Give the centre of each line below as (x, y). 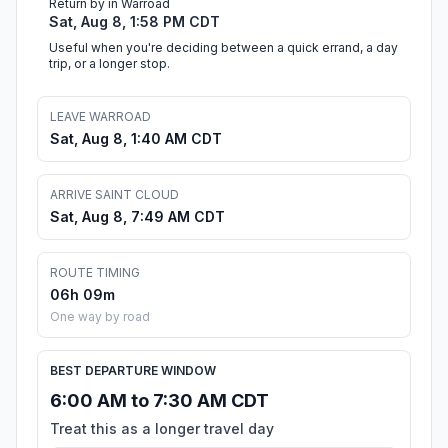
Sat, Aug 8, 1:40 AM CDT (136, 139)
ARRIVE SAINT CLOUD (114, 195)
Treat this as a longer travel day (162, 429)
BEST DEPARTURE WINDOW (133, 371)
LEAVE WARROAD (100, 117)
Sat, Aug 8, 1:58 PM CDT (134, 22)
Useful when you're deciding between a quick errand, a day (223, 48)
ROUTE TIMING (95, 273)
